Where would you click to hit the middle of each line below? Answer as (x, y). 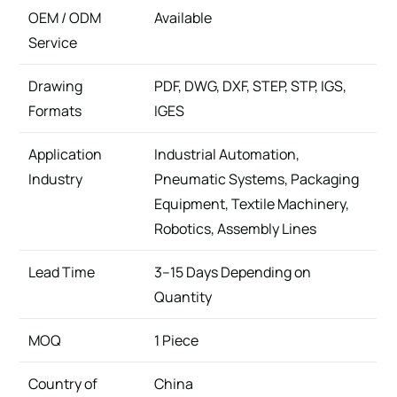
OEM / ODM (65, 17)
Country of (63, 383)
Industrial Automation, (227, 154)
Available (183, 17)
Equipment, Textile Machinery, (252, 203)
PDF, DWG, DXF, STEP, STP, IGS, (251, 86)
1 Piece (177, 340)
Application (66, 154)
